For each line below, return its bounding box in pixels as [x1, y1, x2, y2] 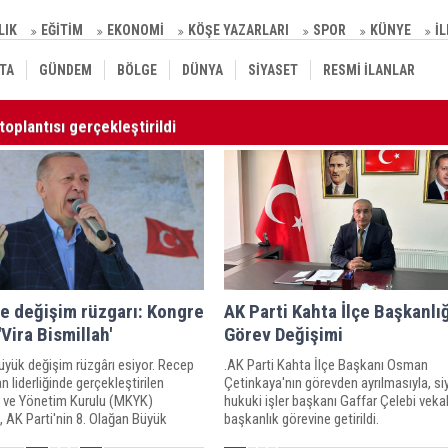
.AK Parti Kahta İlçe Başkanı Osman [223, 355, 428, 374]
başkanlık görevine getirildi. [223, 409, 379, 428]
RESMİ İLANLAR [323, 62, 415, 78]
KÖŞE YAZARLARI [188, 22, 289, 38]
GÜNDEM [39, 62, 92, 78]
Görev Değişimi [223, 322, 343, 346]
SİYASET [248, 62, 298, 78]
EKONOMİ [107, 22, 164, 38]
